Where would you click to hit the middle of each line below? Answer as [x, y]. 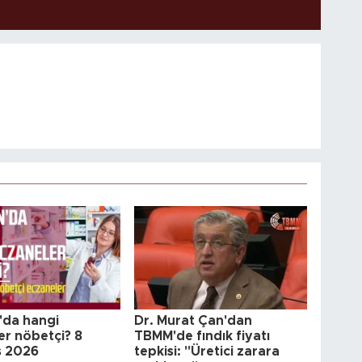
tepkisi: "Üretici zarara [207, 351]
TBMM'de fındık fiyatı [202, 336]
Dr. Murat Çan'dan [194, 320]
